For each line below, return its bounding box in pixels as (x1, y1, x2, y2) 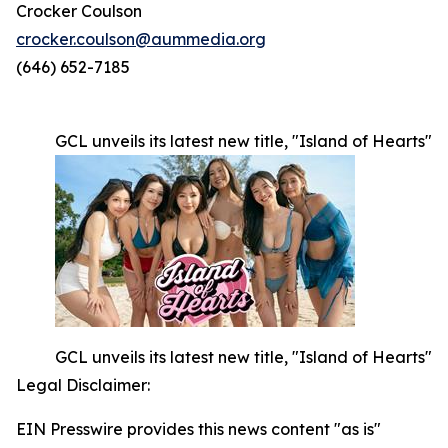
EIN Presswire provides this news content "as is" (16, 419, 381, 440)
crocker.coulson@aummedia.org (16, 29, 266, 50)
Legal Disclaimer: (16, 375, 150, 396)
